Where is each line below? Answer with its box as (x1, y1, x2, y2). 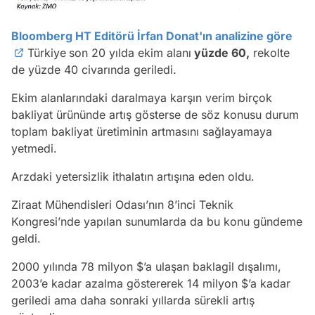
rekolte (250, 45, 290, 60)
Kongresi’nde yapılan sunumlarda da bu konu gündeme (11, 214, 302, 229)
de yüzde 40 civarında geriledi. (11, 62, 176, 77)
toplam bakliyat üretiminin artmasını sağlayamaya (11, 124, 272, 139)
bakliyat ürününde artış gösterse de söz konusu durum (11, 107, 299, 122)
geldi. (11, 231, 41, 245)
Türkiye (27, 45, 66, 60)
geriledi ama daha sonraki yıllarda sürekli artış (11, 292, 255, 307)
